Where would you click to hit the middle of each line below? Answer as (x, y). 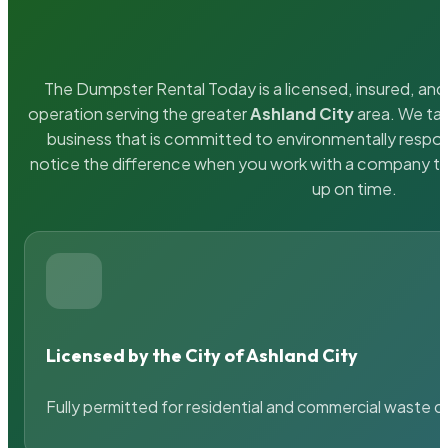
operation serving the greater (139, 114)
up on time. (354, 189)
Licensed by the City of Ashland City (202, 355)
